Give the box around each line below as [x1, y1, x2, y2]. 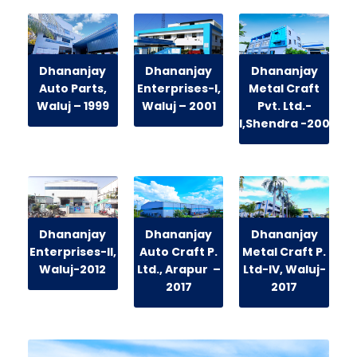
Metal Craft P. [242, 243, 327, 260]
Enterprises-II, [29, 243, 116, 260]
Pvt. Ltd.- [257, 98, 312, 115]
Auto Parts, [38, 80, 107, 97]
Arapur [164, 261, 208, 277]
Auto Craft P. [139, 243, 218, 260]
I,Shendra [239, 116, 299, 132]
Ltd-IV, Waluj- [242, 261, 326, 277]
